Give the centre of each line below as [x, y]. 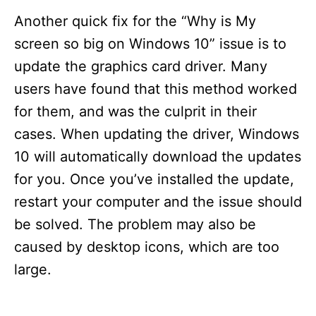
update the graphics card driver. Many [141, 66]
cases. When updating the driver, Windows [157, 134]
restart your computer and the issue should [158, 201]
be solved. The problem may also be [135, 224]
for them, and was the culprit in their [135, 111]
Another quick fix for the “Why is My [135, 21]
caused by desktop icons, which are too [147, 247]
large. [33, 269]
